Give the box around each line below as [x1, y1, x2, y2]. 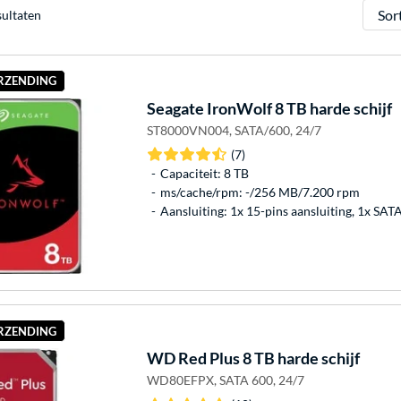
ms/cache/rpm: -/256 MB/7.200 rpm [159, 183, 360, 200]
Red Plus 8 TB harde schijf [175, 348, 360, 369]
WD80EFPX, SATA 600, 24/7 [146, 372, 304, 388]
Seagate [146, 98, 204, 118]
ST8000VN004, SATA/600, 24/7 [146, 122, 321, 138]
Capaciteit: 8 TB [159, 165, 249, 181]
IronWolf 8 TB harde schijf [203, 98, 392, 118]
